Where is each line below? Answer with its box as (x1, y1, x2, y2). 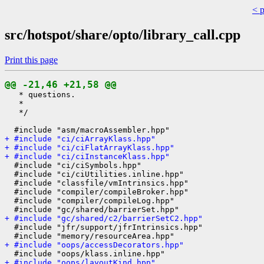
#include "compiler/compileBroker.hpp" (5, 187, 189, 196)
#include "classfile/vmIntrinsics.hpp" (5, 178, 189, 187)
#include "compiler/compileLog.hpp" (5, 196, 174, 205)
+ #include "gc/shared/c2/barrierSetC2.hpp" (5, 213, 203, 223)
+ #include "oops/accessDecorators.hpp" (5, 240, 184, 249)
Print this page (5, 54, 58, 65)
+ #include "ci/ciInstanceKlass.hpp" (5, 151, 170, 161)
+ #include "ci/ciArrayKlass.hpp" (5, 134, 156, 143)
